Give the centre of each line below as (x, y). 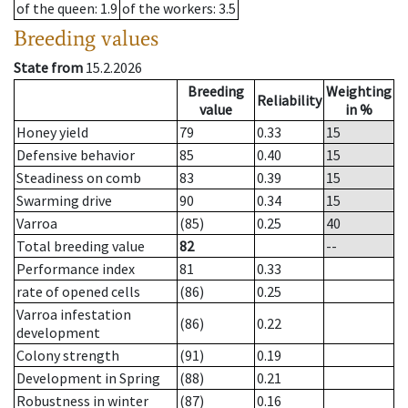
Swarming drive (64, 201)
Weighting (359, 92)
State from (48, 68)
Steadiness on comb (79, 178)
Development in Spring (88, 378)
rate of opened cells (78, 292)
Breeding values (86, 38)
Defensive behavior (76, 155)
